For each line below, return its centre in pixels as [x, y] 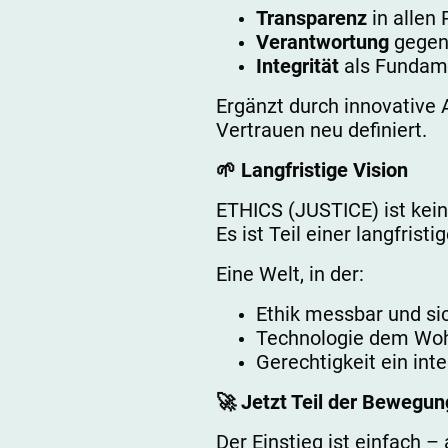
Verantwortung [322, 41]
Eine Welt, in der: [290, 273]
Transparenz [311, 17]
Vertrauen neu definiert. [321, 129]
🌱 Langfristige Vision [312, 169]
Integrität [297, 65]
